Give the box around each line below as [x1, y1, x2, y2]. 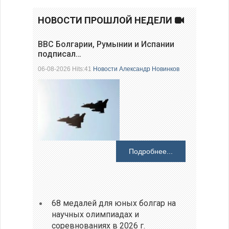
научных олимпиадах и [52, 209, 140, 219]
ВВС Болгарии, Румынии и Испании [38, 39, 174, 49]
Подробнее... [129, 147, 173, 155]
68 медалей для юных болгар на [52, 198, 176, 208]
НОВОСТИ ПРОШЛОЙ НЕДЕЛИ [38, 14, 172, 26]
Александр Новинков [119, 65, 179, 73]
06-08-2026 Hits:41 [38, 65, 93, 73]
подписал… [38, 49, 81, 59]
